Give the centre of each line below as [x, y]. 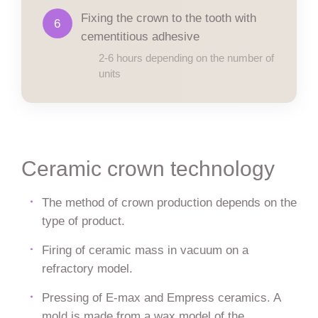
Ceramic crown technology [148, 168]
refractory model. [87, 268]
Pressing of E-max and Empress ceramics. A [161, 297]
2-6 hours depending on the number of [187, 58]
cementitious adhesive [141, 36]
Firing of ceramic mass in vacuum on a [145, 250]
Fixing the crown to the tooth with [169, 17]
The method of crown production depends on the [169, 202]
